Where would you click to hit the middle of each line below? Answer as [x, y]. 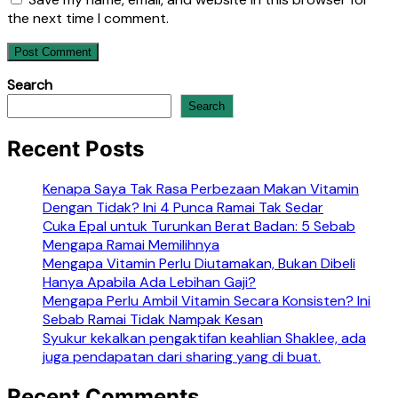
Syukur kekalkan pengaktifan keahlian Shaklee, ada [204, 338]
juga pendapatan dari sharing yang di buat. [182, 356]
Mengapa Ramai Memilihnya [131, 244]
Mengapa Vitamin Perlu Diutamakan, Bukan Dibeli [199, 263]
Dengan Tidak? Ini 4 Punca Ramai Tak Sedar [183, 207]
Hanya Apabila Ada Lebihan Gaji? [149, 282]
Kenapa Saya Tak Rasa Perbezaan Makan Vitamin [201, 188]
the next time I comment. [88, 19]
